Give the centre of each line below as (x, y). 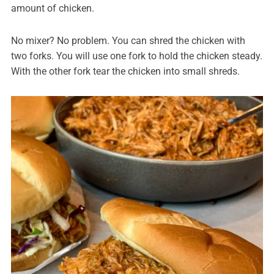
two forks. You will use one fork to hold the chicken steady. (136, 56)
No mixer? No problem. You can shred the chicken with (128, 41)
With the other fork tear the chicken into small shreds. (125, 72)
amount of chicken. (52, 9)
